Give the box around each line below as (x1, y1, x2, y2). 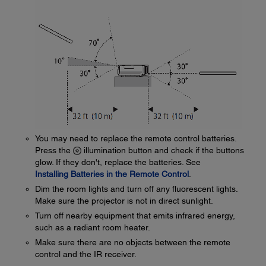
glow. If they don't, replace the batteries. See (35, 157, 201, 167)
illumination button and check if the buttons (81, 145, 244, 155)
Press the (35, 145, 73, 155)
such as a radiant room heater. (35, 223, 150, 232)
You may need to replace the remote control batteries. (35, 134, 236, 143)
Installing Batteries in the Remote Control (35, 169, 189, 179)
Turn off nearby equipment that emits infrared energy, (35, 211, 235, 220)
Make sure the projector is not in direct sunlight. (35, 196, 213, 205)
